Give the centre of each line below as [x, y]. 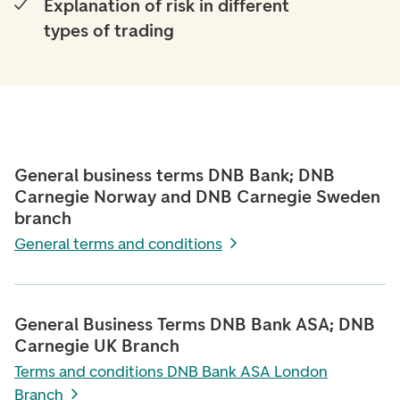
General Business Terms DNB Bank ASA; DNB [195, 324]
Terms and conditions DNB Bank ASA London [171, 371]
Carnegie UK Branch [97, 346]
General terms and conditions [118, 244]
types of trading [109, 30]
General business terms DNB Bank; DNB [175, 175]
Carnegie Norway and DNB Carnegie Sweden [197, 196]
